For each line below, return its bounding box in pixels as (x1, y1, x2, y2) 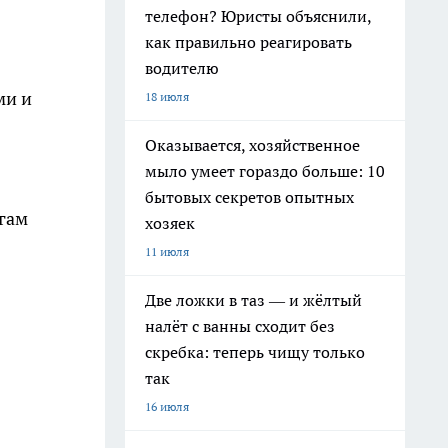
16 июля (145, 399, 189, 414)
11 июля (145, 244, 189, 259)
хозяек (145, 213, 195, 233)
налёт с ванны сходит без (145, 316, 335, 336)
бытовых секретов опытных (145, 187, 354, 207)
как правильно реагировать (145, 32, 352, 52)
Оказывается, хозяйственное (145, 135, 360, 155)
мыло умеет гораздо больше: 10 (145, 161, 385, 181)
